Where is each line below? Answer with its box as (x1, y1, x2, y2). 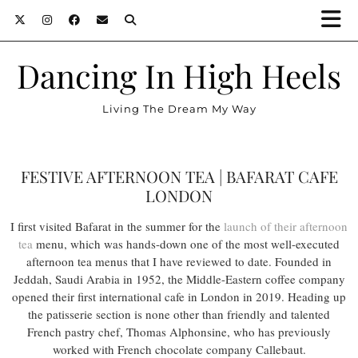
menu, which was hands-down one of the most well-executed (33, 236, 340, 252)
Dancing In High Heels (17, 54, 341, 97)
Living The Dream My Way (101, 102, 257, 115)
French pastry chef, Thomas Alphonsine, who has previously (27, 324, 331, 340)
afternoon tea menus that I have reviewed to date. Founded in (26, 253, 332, 269)
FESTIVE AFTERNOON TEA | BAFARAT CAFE (20, 165, 338, 187)
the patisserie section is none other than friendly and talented (28, 306, 330, 322)
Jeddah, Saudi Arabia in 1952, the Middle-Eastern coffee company (13, 271, 345, 287)
